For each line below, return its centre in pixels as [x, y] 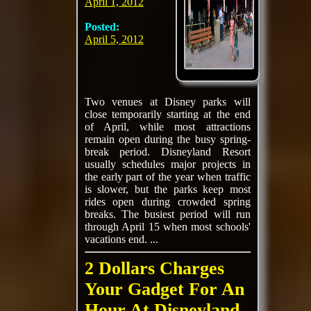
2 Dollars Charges [154, 268]
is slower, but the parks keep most [167, 189]
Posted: [102, 27]
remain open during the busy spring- [167, 139]
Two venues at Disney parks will [167, 102]
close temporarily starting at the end [167, 114]
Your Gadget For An [164, 289]
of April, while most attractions [167, 127]
